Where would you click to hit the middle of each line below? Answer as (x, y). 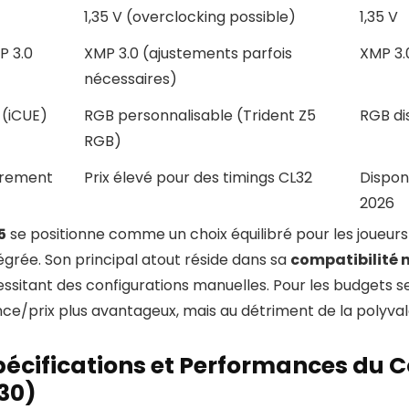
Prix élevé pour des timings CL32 (198, 178)
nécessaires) (131, 79)
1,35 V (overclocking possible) (190, 17)
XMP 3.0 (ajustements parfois (188, 54)
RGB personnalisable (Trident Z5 (200, 116)
